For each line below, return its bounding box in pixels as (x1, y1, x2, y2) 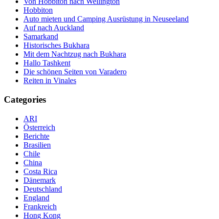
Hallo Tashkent (23, 59, 70, 67)
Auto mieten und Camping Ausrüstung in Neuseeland (23, 15, 189, 23)
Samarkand (23, 32, 58, 41)
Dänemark (23, 175, 56, 184)
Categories (4, 94, 46, 105)
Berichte (23, 131, 49, 140)
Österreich (23, 123, 55, 131)
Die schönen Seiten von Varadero (23, 67, 127, 76)
